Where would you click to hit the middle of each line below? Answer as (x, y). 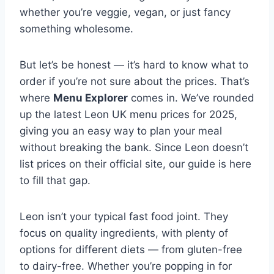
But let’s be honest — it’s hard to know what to (134, 65)
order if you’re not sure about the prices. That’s (135, 81)
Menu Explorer (91, 98)
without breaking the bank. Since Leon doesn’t (134, 147)
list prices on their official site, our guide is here (135, 164)
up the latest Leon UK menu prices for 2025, (128, 114)
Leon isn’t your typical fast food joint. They (124, 217)
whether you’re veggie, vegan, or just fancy (125, 12)
